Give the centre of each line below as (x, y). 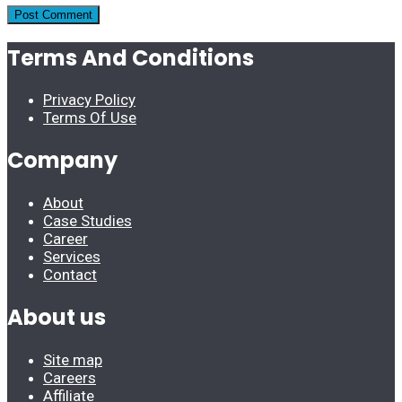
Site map (73, 360)
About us (57, 318)
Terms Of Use (90, 118)
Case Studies (87, 221)
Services (72, 257)
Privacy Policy (89, 100)
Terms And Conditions (131, 57)
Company (62, 161)
